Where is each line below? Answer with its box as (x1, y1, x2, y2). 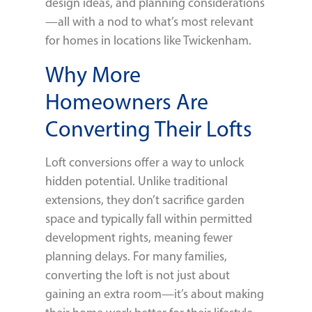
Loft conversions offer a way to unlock (45, 154, 244, 170)
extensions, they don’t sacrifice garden (45, 192, 244, 208)
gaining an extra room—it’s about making (45, 286, 264, 302)
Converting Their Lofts (45, 115, 252, 142)
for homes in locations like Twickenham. (45, 33, 251, 49)
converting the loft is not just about (45, 267, 230, 283)
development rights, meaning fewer (45, 229, 233, 245)
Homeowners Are (45, 88, 208, 115)
